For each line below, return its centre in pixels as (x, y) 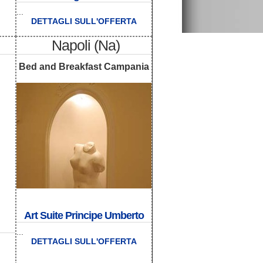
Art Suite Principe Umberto (84, 216)
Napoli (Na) (85, 45)
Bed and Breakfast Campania (84, 67)
